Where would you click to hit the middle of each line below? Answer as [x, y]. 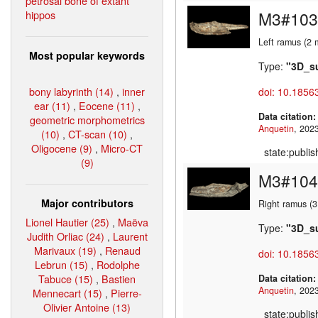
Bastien [119, 278]
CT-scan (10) [98, 133]
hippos [40, 14]
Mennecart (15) [67, 292]
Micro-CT [122, 148]
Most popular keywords [87, 55]
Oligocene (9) [62, 148]
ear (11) [52, 105]
